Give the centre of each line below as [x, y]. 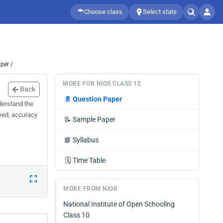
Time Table [89, 160]
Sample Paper [94, 119]
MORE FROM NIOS [90, 189]
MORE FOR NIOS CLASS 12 [102, 84]
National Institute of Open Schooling [119, 204]
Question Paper [97, 99]
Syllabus [86, 140]
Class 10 [76, 215]
